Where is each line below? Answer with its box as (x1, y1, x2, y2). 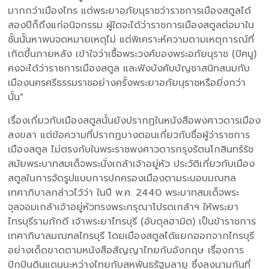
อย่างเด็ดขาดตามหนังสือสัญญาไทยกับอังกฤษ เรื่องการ (8, 243, 244, 258)
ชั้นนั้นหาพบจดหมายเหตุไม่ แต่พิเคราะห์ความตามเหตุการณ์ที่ (8, 32, 255, 47)
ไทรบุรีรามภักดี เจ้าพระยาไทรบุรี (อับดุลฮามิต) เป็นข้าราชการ (8, 214, 256, 229)
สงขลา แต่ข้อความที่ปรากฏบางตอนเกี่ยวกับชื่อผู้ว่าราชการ (8, 127, 250, 142)
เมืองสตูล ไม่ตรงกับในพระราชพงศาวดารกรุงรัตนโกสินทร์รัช (8, 142, 254, 157)
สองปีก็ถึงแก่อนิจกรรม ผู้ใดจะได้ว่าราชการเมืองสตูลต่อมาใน (8, 17, 255, 32)
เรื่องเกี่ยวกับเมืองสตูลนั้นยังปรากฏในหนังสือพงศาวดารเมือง (8, 113, 261, 128)
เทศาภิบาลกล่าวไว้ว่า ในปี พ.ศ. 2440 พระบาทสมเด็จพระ (8, 185, 240, 200)
